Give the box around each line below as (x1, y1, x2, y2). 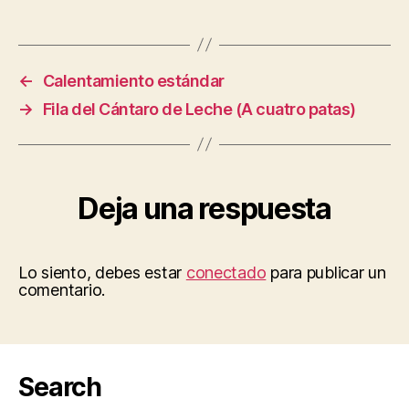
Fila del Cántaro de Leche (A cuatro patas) (42, 99, 356, 119)
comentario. (18, 279, 106, 299)
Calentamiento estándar (42, 70, 225, 90)
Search (18, 371, 102, 403)
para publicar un (266, 262, 386, 282)
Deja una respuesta (78, 190, 331, 226)
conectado (185, 262, 267, 282)
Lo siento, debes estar (18, 262, 186, 282)
